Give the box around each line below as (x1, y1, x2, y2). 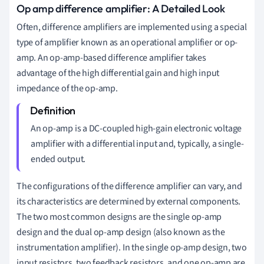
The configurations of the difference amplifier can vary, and (16, 179, 242, 193)
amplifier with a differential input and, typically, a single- (31, 137, 244, 150)
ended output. (31, 152, 86, 166)
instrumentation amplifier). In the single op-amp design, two (16, 240, 247, 254)
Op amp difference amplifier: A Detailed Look (16, 1, 225, 15)
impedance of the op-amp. (16, 81, 118, 95)
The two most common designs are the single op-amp (16, 210, 222, 223)
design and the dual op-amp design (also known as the (16, 225, 225, 239)
